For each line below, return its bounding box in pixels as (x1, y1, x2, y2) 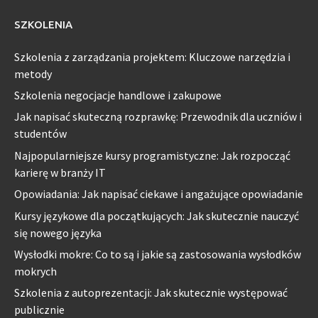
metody (14, 66, 52, 81)
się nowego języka (14, 225, 102, 240)
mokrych (14, 263, 57, 278)
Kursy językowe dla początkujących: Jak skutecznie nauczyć (14, 208, 299, 223)
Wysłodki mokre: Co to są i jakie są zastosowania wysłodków (14, 246, 301, 261)
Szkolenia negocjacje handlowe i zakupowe (14, 87, 221, 102)
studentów (14, 126, 67, 141)
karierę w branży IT (14, 165, 106, 180)
